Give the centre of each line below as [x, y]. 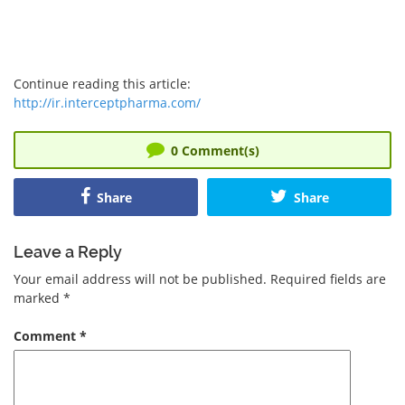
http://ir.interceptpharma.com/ [107, 102]
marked [38, 297]
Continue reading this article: [102, 83]
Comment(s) [218, 150]
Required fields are [328, 278]
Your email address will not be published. [140, 278]
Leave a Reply [68, 251]
